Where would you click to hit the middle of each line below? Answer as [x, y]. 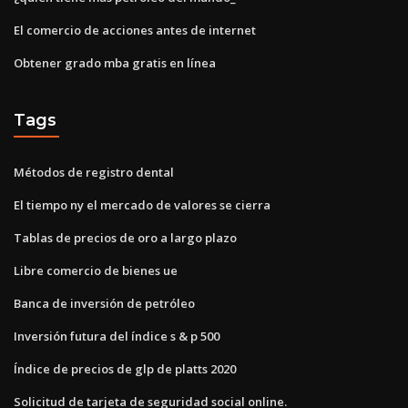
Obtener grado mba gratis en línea [115, 62]
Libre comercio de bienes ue [96, 270]
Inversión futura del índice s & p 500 [117, 336]
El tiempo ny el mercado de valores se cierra [142, 204]
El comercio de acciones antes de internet [135, 30]
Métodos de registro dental [94, 172]
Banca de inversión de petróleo [104, 303]
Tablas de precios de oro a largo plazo [125, 237]
